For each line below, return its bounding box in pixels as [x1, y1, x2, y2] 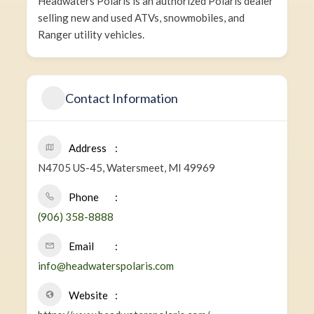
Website [68, 289, 108, 301]
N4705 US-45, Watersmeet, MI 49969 [37, 161, 215, 174]
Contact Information [64, 90, 178, 106]
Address [68, 142, 107, 154]
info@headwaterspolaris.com [37, 259, 174, 272]
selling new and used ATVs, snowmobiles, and [37, 11, 245, 24]
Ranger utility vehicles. [37, 28, 144, 41]
